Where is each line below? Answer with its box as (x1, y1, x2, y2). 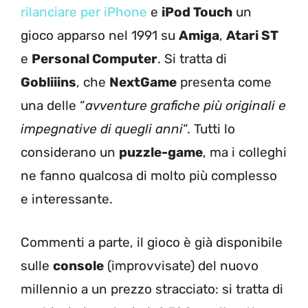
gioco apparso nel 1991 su (21, 27, 179, 44)
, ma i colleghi (203, 144, 287, 161)
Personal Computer (32, 51, 157, 67)
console (53, 257, 104, 274)
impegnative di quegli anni (21, 121, 183, 137)
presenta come (177, 74, 272, 91)
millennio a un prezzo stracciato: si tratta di (21, 280, 283, 297)
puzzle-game (119, 144, 203, 161)
